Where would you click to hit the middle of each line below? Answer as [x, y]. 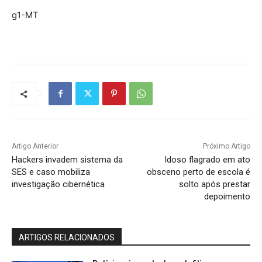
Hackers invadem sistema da [67, 160]
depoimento [227, 197]
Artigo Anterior [35, 146]
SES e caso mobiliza [51, 172]
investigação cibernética [58, 185]
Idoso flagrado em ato [207, 160]
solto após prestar [214, 185]
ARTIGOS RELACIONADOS [67, 238]
